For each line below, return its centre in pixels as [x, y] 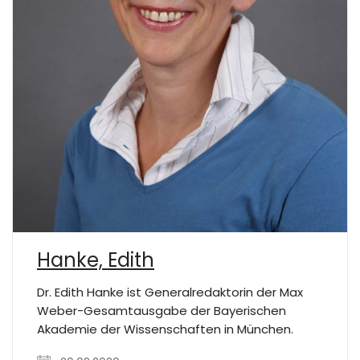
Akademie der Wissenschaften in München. [165, 329]
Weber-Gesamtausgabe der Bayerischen [162, 310]
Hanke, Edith [96, 260]
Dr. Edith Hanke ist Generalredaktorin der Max [170, 292]
